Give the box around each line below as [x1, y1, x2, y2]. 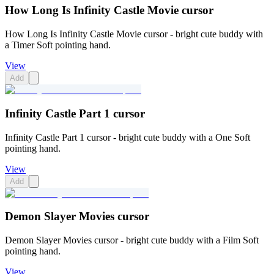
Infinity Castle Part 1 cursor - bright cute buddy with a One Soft [5, 131, 250, 143]
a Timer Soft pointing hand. [5, 40, 111, 51]
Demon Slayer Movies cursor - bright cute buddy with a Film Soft [5, 235, 259, 246]
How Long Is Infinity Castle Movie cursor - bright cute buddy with [5, 29, 263, 40]
